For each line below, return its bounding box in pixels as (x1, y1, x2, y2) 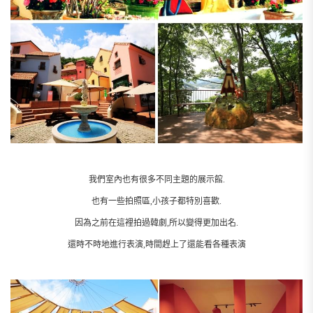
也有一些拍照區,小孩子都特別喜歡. (92, 196, 221, 207)
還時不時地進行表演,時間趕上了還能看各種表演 (67, 240, 246, 250)
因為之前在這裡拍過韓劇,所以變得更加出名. (75, 218, 238, 228)
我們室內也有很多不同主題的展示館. (88, 175, 225, 185)
